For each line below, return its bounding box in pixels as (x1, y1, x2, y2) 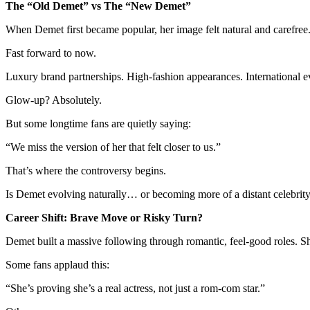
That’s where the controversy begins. (6, 164, 166, 176)
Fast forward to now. (6, 46, 96, 59)
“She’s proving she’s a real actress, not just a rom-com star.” (6, 282, 265, 294)
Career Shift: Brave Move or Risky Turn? (6, 211, 203, 224)
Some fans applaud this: (6, 258, 109, 271)
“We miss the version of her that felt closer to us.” (6, 140, 221, 153)
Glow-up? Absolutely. (6, 93, 102, 106)
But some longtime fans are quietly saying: (6, 117, 191, 129)
